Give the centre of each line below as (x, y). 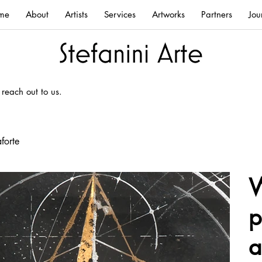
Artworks (168, 14)
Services (120, 14)
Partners (217, 14)
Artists (76, 14)
